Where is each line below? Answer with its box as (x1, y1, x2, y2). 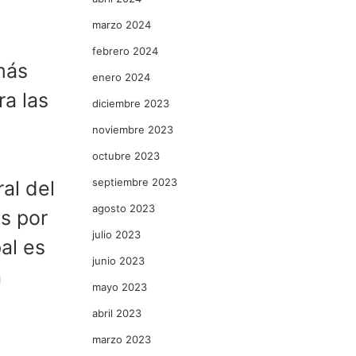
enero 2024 (92, 71, 150, 83)
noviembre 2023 (92, 123, 173, 136)
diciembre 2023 (92, 97, 169, 110)
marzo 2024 (92, 18, 151, 31)
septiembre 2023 (92, 176, 177, 188)
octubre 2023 (92, 149, 160, 162)
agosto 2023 (92, 202, 155, 215)
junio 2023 (92, 254, 145, 267)
